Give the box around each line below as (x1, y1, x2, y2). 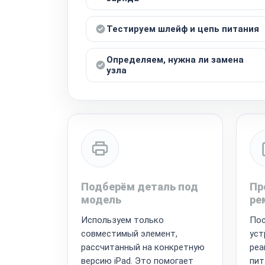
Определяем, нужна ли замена (106, 54, 244, 65)
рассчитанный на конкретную (81, 241, 205, 253)
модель (81, 193, 121, 206)
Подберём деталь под (81, 180, 198, 193)
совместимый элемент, (81, 228, 177, 239)
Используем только (81, 214, 164, 225)
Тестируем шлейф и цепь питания (106, 23, 259, 34)
